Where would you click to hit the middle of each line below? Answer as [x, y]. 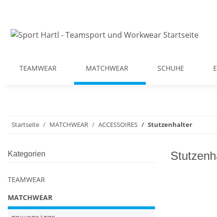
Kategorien [27, 154]
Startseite [25, 124]
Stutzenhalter [170, 124]
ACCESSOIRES [118, 124]
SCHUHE [171, 68]
